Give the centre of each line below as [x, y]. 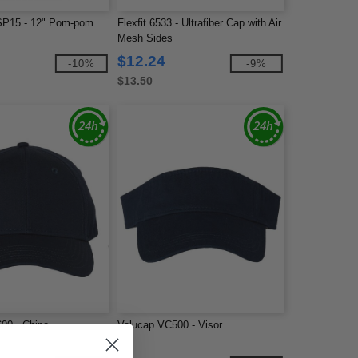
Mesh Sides [145, 38]
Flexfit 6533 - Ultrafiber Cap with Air [199, 23]
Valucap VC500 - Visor [169, 325]
